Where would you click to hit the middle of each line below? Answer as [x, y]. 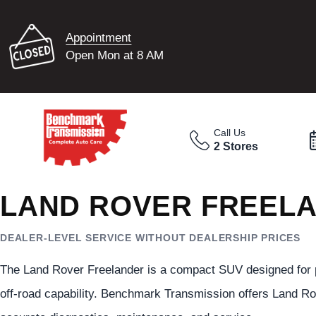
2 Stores [236, 146]
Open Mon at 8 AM [115, 55]
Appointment [99, 37]
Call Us [230, 133]
